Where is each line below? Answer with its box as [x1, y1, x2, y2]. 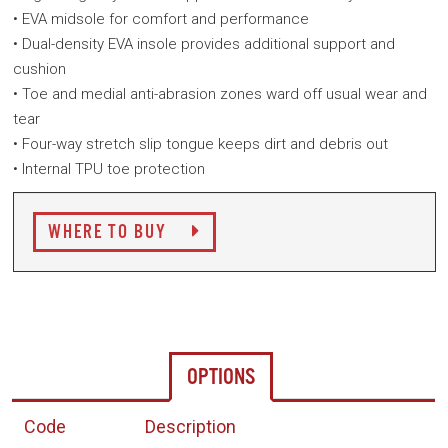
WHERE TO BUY [48, 221, 172, 245]
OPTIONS [187, 363, 255, 392]
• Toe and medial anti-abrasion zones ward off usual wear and [13, 85, 427, 103]
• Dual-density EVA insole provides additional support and [13, 35, 395, 53]
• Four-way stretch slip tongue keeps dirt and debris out [13, 135, 388, 153]
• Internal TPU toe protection [13, 160, 205, 178]
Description [145, 416, 236, 437]
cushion [13, 60, 66, 78]
